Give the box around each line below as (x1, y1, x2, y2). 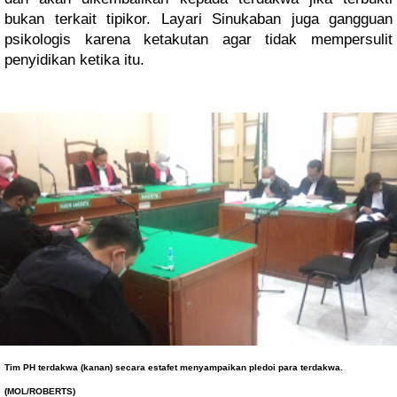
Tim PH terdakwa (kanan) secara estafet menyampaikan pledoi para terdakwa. (4, 362, 343, 373)
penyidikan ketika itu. (4, 51, 144, 68)
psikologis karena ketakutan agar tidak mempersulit (4, 31, 393, 48)
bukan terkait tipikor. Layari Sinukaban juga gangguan (4, 11, 393, 27)
